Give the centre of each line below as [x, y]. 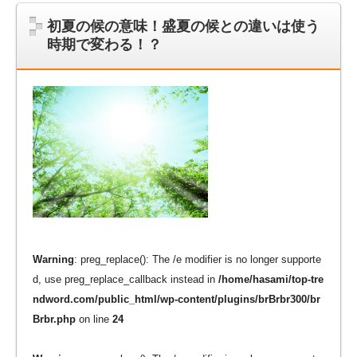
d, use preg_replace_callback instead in [126, 280]
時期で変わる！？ [104, 45]
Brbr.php [54, 320]
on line [94, 320]
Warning [53, 260]
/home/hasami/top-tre [271, 280]
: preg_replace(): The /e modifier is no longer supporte [198, 260]
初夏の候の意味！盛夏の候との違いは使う [183, 27]
